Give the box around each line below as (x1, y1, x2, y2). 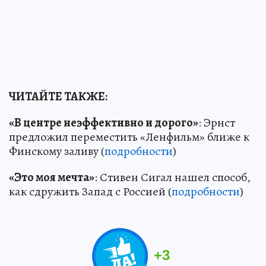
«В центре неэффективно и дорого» (9, 114, 198, 131)
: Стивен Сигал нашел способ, (94, 169, 251, 185)
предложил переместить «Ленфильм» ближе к (9, 128, 249, 145)
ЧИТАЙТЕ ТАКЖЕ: (9, 88, 107, 104)
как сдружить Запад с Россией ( (9, 183, 172, 199)
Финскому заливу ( (9, 142, 104, 159)
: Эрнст (198, 114, 235, 131)
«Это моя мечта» (9, 169, 94, 185)
